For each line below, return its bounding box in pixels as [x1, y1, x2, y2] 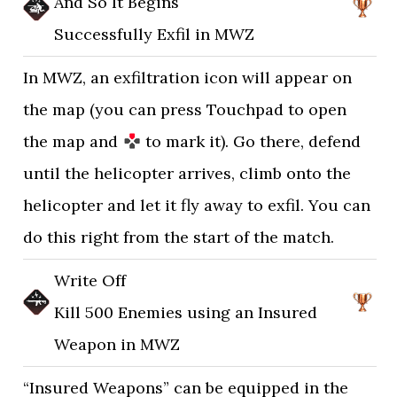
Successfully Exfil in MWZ [54, 24, 255, 44]
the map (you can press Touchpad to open [23, 99, 347, 120]
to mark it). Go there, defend [140, 131, 361, 152]
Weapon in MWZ [54, 334, 181, 354]
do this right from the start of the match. [23, 227, 335, 247]
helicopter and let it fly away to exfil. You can [23, 195, 371, 215]
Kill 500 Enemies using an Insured [54, 302, 318, 323]
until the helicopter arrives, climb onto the [23, 163, 352, 183]
